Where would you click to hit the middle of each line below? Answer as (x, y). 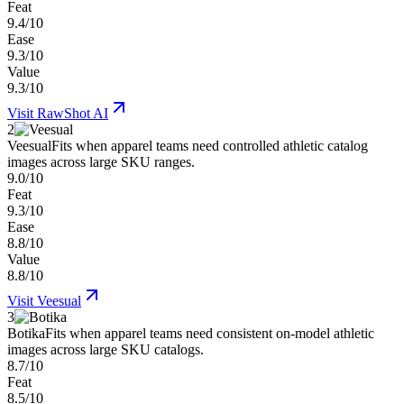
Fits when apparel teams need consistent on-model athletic (210, 334)
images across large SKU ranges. (101, 162)
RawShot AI (73, 114)
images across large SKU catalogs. (106, 350)
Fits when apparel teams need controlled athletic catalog (210, 146)
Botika (26, 334)
